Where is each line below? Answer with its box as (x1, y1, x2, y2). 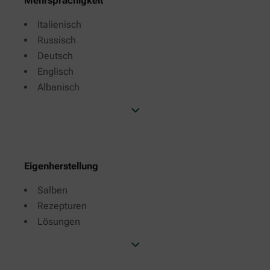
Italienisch (37, 18, 81, 30)
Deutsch (37, 49, 73, 61)
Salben (37, 184, 67, 196)
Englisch (37, 65, 74, 77)
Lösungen (37, 215, 80, 227)
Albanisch (37, 81, 80, 93)
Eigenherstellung (24, 160, 98, 172)
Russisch (37, 34, 76, 46)
